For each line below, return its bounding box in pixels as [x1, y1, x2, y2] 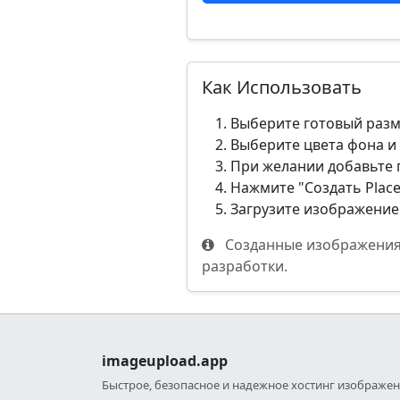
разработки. [202, 256, 287, 276]
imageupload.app [102, 351, 228, 371]
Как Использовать [202, 75, 362, 99]
